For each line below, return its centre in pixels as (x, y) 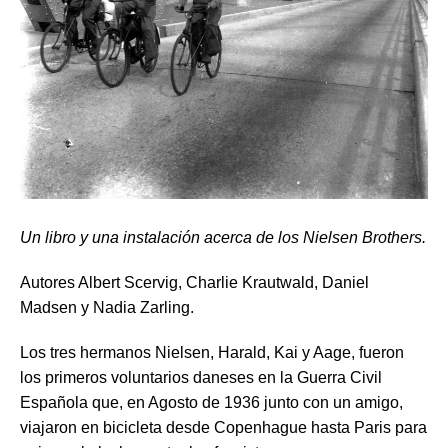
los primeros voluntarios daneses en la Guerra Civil (201, 377)
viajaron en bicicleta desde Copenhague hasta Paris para (223, 427)
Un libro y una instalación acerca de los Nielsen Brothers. (223, 237)
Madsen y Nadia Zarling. (107, 307)
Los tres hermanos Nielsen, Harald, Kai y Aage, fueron (212, 352)
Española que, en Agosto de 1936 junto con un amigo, (211, 402)
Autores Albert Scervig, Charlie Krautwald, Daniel (194, 282)
